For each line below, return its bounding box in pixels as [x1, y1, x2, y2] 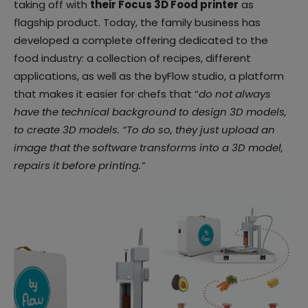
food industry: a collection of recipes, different [14, 50, 251, 65]
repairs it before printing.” [14, 157, 148, 173]
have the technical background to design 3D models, [14, 104, 287, 119]
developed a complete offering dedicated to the [14, 32, 268, 47]
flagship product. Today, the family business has [14, 14, 261, 30]
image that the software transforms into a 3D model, [14, 140, 283, 155]
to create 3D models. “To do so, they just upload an [14, 122, 275, 137]
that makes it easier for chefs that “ [14, 86, 199, 101]
